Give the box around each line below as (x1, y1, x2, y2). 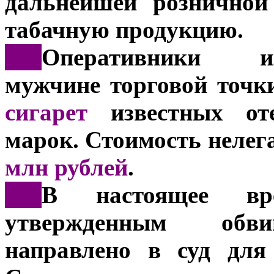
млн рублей (5, 154, 128, 180)
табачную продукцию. (5, 16, 243, 43)
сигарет (5, 98, 87, 125)
